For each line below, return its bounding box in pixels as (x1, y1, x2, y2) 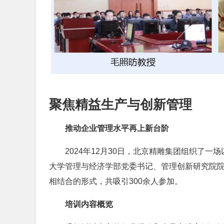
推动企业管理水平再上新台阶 (65, 124, 169, 132)
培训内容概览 (65, 200, 113, 208)
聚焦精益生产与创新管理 (49, 97, 192, 111)
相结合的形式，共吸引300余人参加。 (49, 177, 182, 185)
